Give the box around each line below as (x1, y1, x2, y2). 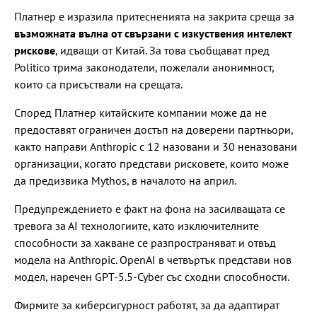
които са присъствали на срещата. (14, 76, 183, 91)
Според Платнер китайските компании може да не (14, 105, 267, 120)
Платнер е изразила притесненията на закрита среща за (14, 8, 294, 23)
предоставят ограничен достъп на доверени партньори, (14, 122, 293, 137)
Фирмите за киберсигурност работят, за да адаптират (14, 297, 279, 312)
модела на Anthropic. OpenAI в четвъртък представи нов (14, 252, 292, 267)
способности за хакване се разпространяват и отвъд (14, 235, 276, 250)
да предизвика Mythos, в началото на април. (14, 173, 236, 188)
